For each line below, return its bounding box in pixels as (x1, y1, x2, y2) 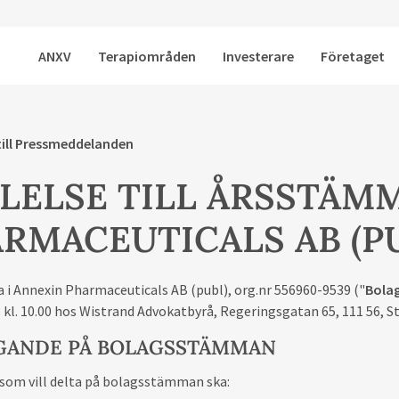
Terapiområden (98, 46, 196, 65)
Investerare (223, 46, 294, 65)
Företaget (321, 46, 385, 65)
